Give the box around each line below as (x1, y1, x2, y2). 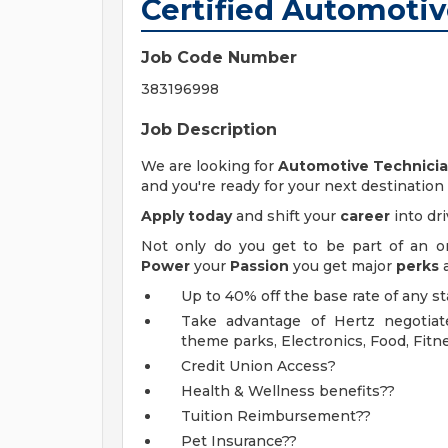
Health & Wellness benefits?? (181, 382, 395, 400)
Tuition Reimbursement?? (181, 407, 371, 425)
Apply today (141, 207, 232, 225)
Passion (230, 257, 289, 275)
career (340, 207, 390, 225)
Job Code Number (141, 48, 297, 67)
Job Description (141, 120, 277, 139)
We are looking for (141, 157, 278, 175)
